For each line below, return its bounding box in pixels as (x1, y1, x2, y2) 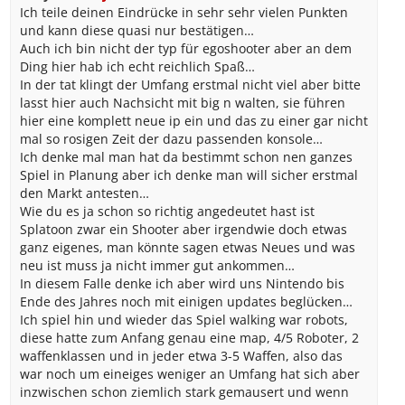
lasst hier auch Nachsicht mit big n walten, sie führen (19, 94, 345, 111)
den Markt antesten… (19, 184, 149, 202)
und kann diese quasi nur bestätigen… (19, 22, 254, 39)
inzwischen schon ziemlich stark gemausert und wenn (19, 383, 349, 400)
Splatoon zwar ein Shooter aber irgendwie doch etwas (19, 221, 347, 238)
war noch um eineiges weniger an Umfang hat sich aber (19, 365, 360, 382)
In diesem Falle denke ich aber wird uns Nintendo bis (19, 275, 344, 292)
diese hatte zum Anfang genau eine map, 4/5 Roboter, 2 (19, 329, 359, 346)
